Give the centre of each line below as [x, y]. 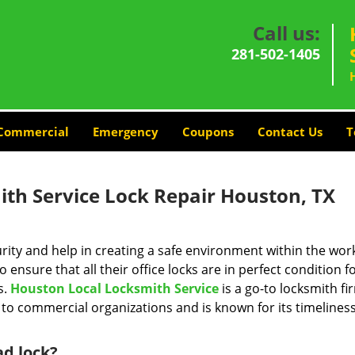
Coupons [208, 132]
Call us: [286, 33]
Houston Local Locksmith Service [115, 288]
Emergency [125, 132]
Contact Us [290, 132]
